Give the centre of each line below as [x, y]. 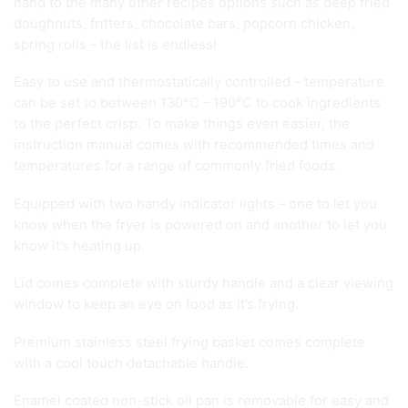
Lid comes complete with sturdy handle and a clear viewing [204, 284]
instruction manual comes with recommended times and [194, 145]
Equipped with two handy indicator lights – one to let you [195, 204]
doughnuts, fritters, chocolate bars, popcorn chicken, [184, 23]
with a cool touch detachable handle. [131, 363]
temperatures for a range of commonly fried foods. [176, 166]
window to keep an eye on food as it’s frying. [156, 305]
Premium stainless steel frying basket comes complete [189, 342]
